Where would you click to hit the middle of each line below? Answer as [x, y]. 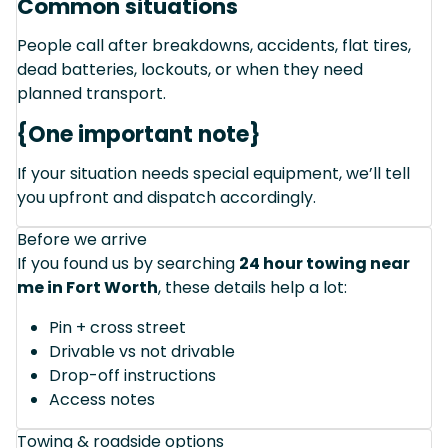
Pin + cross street [117, 327]
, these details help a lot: [252, 287]
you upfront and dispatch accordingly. [166, 197]
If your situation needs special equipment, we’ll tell [213, 173]
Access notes [102, 399]
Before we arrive [82, 239]
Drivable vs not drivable [142, 351]
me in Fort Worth [87, 287]
